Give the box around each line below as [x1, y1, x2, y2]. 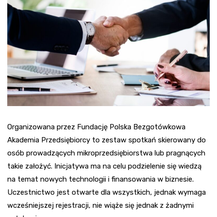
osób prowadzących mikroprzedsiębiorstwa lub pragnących [7, 148, 205, 157]
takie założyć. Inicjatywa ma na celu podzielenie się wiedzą [7, 161, 201, 170]
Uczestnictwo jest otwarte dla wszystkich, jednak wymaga [7, 187, 206, 197]
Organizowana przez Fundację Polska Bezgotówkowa [7, 122, 186, 131]
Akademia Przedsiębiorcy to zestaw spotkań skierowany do [7, 135, 206, 144]
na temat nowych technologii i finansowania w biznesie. [7, 174, 194, 184]
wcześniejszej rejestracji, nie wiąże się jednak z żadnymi [7, 201, 194, 210]
